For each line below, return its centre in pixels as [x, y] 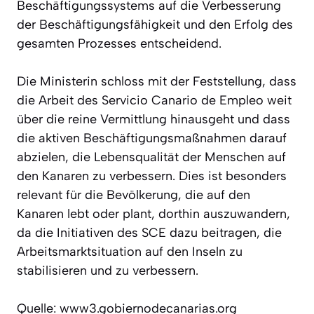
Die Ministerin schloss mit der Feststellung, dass [157, 81]
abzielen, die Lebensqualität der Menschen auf [151, 157]
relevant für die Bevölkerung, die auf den [134, 194]
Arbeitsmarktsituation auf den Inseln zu [130, 251]
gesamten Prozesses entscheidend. [119, 43]
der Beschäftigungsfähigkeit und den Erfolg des [155, 24]
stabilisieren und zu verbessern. [108, 270]
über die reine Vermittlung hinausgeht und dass [153, 119]
